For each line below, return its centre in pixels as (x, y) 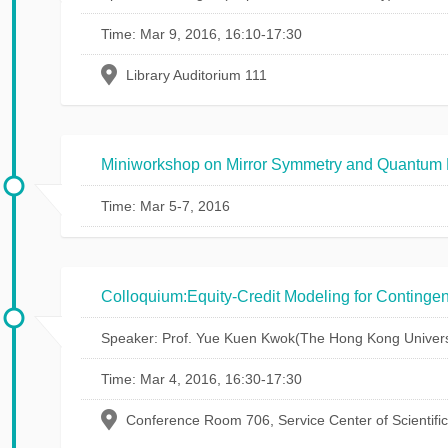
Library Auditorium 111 (196, 75)
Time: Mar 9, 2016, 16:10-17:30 (201, 34)
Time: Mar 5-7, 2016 (165, 206)
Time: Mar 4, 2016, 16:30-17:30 (201, 379)
